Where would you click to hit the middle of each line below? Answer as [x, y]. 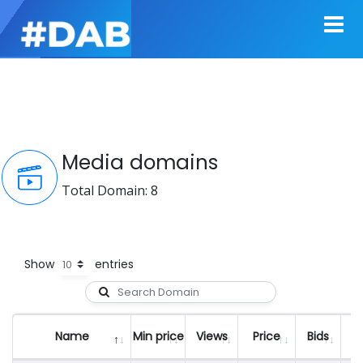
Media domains [140, 162]
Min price [158, 337]
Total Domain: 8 [110, 190]
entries [113, 264]
